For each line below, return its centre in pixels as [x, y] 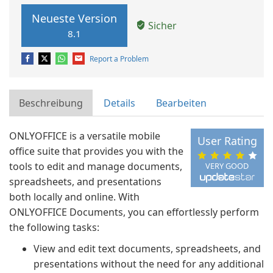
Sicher [161, 25]
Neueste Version [74, 18]
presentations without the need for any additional [149, 264]
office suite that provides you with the [96, 151]
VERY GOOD [227, 165]
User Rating [227, 141]
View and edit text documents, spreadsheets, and [147, 249]
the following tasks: [54, 227]
